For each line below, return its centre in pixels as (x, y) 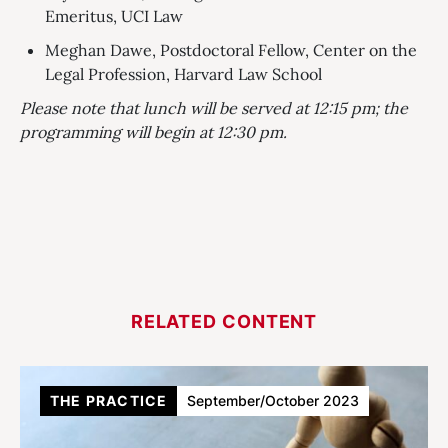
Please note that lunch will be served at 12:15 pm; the (214, 108)
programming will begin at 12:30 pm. (153, 132)
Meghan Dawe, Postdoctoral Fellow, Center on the (231, 50)
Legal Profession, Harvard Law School (183, 74)
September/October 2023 (273, 400)
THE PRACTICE (109, 400)
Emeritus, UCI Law (114, 16)
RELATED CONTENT (224, 321)
